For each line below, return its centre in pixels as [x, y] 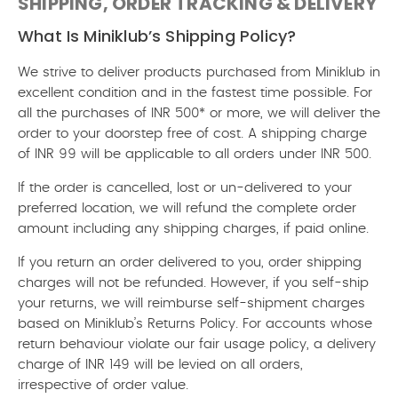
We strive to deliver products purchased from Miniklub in [199, 72]
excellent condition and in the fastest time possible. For [195, 93]
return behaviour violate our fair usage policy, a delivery [197, 344]
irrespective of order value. [103, 385]
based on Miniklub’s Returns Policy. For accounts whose [195, 324]
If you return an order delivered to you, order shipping [190, 263]
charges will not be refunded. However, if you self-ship [193, 283]
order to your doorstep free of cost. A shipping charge [192, 134]
